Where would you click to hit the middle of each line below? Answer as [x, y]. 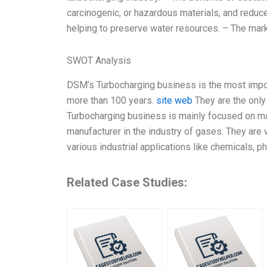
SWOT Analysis [99, 60]
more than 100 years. [111, 100]
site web [174, 100]
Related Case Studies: [127, 182]
